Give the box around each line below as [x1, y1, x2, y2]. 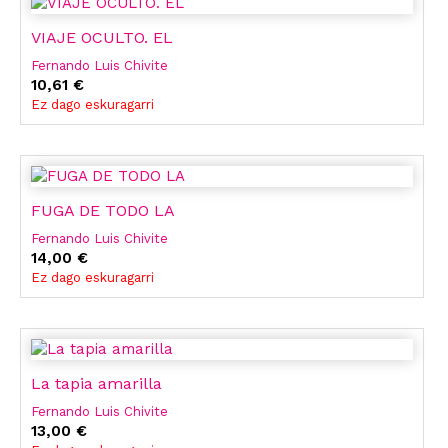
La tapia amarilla [31, 374, 162, 394]
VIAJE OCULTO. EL [31, 28, 173, 48]
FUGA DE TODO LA [31, 201, 175, 221]
